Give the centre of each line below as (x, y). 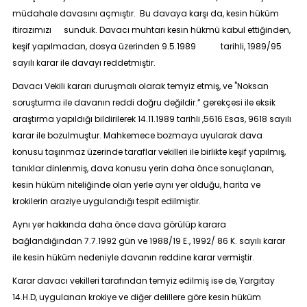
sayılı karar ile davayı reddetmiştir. (84, 63)
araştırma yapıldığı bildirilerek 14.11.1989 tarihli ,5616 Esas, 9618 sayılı (151, 119)
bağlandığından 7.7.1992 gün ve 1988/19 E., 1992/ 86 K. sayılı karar (148, 241)
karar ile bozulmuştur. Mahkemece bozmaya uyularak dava (137, 135)
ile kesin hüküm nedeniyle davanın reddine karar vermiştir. (133, 257)
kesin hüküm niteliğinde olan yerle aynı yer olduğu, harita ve (136, 185)
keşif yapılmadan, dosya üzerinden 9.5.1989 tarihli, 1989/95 (147, 46)
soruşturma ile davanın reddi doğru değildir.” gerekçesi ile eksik (144, 102)
